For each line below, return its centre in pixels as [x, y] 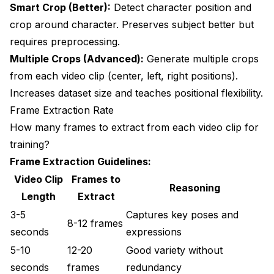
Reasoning [195, 187]
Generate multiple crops [201, 58]
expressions [154, 231]
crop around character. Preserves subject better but [132, 24]
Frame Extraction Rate [62, 110]
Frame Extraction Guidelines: [80, 161]
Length [38, 196]
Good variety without [174, 250]
